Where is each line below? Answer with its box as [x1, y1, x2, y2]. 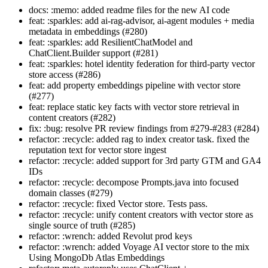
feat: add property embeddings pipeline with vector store [29, 80, 240, 90]
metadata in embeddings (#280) [29, 26, 147, 36]
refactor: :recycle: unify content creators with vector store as [29, 209, 253, 220]
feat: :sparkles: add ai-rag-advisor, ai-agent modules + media [29, 15, 254, 26]
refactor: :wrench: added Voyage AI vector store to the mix [29, 241, 249, 252]
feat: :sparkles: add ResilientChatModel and [29, 36, 193, 47]
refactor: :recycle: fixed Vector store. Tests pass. [29, 198, 208, 209]
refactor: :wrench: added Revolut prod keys [29, 230, 192, 241]
